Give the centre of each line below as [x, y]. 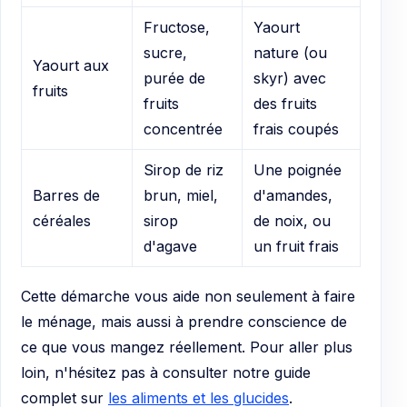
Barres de [66, 195]
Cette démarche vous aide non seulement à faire [188, 296]
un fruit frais [296, 246]
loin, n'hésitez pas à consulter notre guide [166, 372]
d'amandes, [293, 195]
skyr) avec [290, 78]
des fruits [285, 103]
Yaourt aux [71, 65]
